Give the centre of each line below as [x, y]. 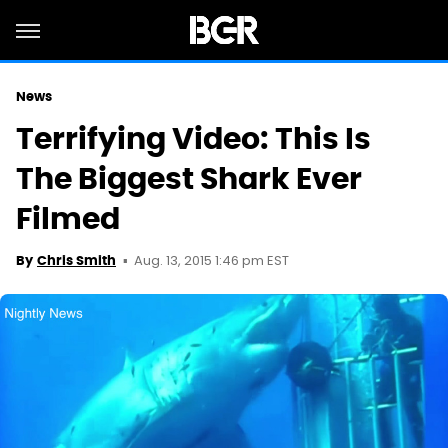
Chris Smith [76, 260]
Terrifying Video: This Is [193, 138]
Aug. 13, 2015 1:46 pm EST [211, 261]
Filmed [68, 218]
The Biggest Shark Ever [189, 178]
